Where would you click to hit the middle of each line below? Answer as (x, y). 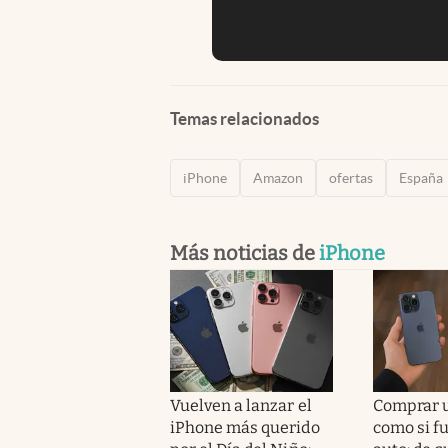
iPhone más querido (245, 427)
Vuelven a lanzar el (241, 405)
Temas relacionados (244, 118)
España (421, 177)
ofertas (351, 177)
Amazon (278, 177)
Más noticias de (244, 252)
